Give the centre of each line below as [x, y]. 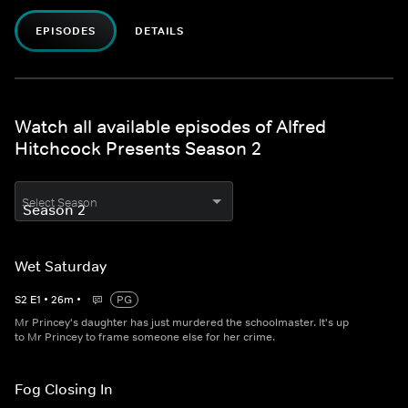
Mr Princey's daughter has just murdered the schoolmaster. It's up [182, 323]
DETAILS [159, 31]
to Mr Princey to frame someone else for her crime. [145, 337]
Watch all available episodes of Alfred [170, 127]
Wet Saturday [61, 266]
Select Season [60, 203]
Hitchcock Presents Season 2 [138, 149]
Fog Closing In [64, 389]
